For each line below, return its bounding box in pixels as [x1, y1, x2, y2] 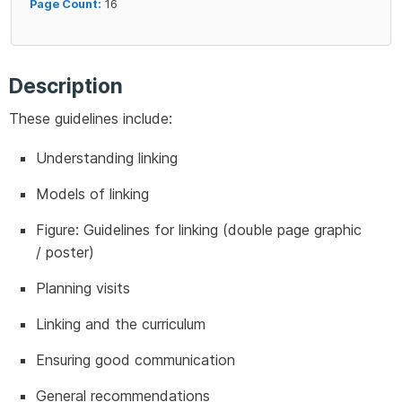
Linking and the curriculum [36, 315, 205, 334]
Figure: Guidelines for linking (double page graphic [36, 221, 362, 240]
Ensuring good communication [36, 351, 235, 370]
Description [9, 74, 123, 99]
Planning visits [36, 279, 130, 298]
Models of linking [36, 185, 149, 204]
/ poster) [36, 243, 94, 262]
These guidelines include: [9, 109, 172, 128]
